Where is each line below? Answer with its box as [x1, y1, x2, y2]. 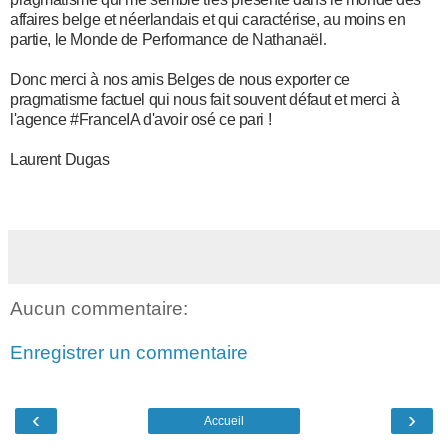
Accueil [204, 414, 244, 429]
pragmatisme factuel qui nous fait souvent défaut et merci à [10, 91, 400, 109]
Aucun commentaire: [10, 298, 188, 320]
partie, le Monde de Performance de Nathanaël [10, 31, 323, 49]
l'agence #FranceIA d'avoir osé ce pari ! [10, 111, 272, 129]
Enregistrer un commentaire [10, 341, 248, 363]
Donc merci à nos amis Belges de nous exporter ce [10, 71, 350, 89]
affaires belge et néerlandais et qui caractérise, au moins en [10, 11, 406, 29]
